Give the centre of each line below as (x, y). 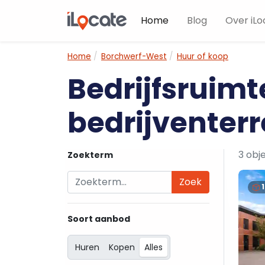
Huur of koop (203, 56)
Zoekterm (90, 155)
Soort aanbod (99, 219)
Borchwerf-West (134, 56)
